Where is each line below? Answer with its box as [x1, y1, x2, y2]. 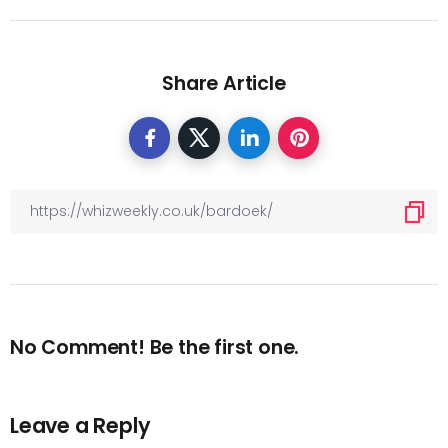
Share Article [162, 70, 286, 98]
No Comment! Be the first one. [10, 334, 300, 362]
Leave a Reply [10, 411, 151, 441]
